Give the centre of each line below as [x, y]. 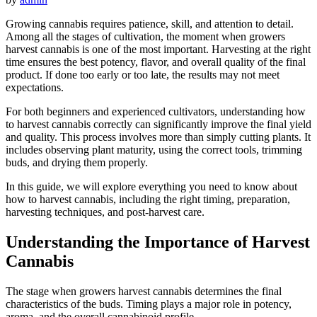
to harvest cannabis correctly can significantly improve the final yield [158, 124]
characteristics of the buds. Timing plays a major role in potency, [149, 304]
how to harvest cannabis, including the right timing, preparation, [148, 199]
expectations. [35, 87]
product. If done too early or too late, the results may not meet [143, 74]
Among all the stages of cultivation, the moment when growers [145, 36]
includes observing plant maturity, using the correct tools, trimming [154, 149]
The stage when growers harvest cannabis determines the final [144, 291]
